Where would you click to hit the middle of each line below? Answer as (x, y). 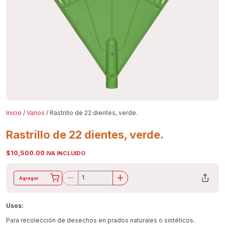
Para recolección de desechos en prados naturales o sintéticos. (100, 220)
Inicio (14, 113)
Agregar (29, 178)
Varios (35, 113)
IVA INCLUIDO (66, 153)
